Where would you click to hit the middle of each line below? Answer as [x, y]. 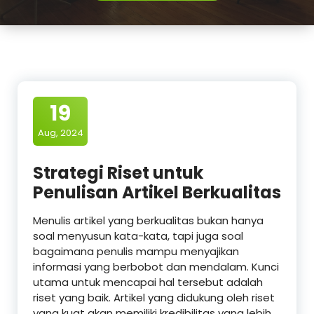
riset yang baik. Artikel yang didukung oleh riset [154, 298]
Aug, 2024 [60, 133]
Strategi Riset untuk [118, 173]
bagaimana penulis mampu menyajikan [136, 252]
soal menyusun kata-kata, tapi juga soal [138, 236]
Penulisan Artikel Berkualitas [157, 193]
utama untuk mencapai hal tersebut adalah [148, 282]
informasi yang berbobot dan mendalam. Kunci [156, 267]
